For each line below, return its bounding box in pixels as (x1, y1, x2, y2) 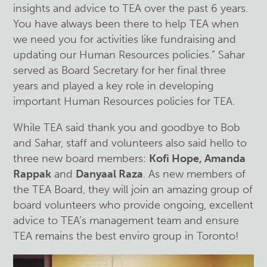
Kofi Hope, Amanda (149, 151, 246, 165)
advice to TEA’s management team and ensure (13, 213, 240, 227)
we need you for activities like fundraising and (13, 32, 237, 46)
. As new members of (143, 167, 246, 181)
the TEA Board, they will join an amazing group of (13, 182, 253, 196)
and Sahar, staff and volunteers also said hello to (13, 136, 247, 150)
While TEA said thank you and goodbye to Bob (13, 120, 241, 134)
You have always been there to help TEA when (13, 17, 240, 30)
